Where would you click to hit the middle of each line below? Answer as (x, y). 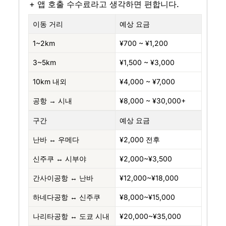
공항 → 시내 (52, 101)
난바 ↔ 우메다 (56, 140)
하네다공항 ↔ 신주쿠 (66, 197)
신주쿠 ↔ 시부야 (59, 159)
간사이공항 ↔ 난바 (63, 178)
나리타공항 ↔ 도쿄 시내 (71, 216)
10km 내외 (49, 82)
